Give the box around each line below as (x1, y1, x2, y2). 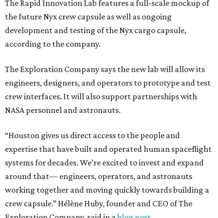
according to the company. (5, 39, 101, 49)
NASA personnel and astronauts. (5, 105, 121, 115)
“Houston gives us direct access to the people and (5, 130, 180, 141)
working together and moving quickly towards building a (5, 185, 209, 195)
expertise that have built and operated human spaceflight (5, 144, 212, 154)
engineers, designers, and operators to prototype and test (5, 78, 211, 88)
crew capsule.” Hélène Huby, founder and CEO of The (5, 199, 192, 209)
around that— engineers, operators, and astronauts (5, 171, 192, 182)
